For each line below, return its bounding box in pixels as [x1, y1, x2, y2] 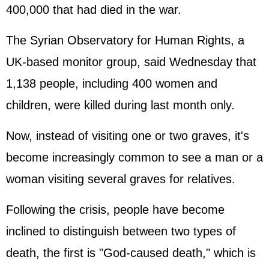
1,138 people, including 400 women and [6, 77, 217, 90]
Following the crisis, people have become [6, 203, 225, 216]
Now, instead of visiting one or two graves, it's [6, 129, 249, 142]
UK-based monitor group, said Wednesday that [6, 55, 256, 68]
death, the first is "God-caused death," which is [6, 246, 256, 259]
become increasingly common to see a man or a [6, 151, 263, 164]
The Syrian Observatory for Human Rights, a [6, 34, 244, 47]
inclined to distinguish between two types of [6, 225, 236, 238]
